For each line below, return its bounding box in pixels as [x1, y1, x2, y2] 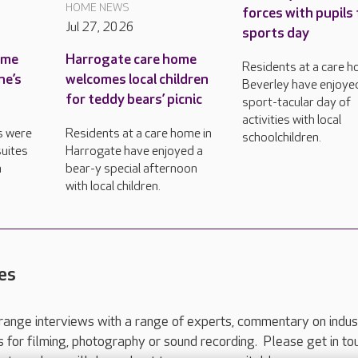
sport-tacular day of [242, 94, 352, 110]
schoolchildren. [242, 129, 322, 145]
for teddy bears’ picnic [65, 90, 202, 108]
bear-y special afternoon [65, 161, 197, 177]
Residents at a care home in [65, 125, 212, 141]
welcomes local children [65, 70, 209, 88]
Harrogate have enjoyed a [65, 143, 203, 159]
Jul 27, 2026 [65, 19, 134, 35]
